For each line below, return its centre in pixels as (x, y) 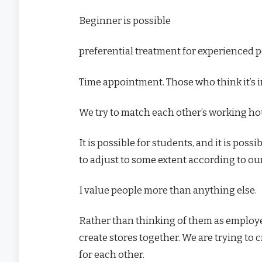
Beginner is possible (125, 21)
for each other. (112, 255)
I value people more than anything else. (168, 190)
